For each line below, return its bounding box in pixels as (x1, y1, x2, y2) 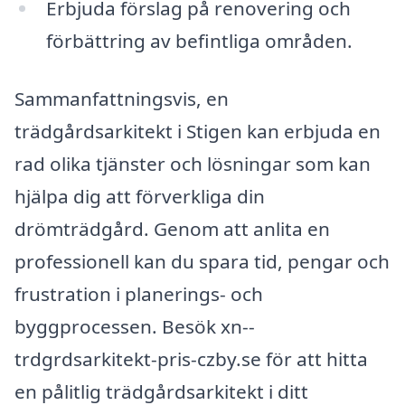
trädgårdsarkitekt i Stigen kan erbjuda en (14, 118, 381, 144)
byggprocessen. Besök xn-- (14, 313, 255, 339)
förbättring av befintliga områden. (45, 28, 353, 54)
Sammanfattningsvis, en (14, 85, 229, 111)
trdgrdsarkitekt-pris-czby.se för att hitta (14, 345, 368, 372)
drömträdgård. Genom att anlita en (14, 215, 330, 241)
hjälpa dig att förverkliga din (14, 183, 265, 209)
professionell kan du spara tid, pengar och (14, 248, 390, 274)
